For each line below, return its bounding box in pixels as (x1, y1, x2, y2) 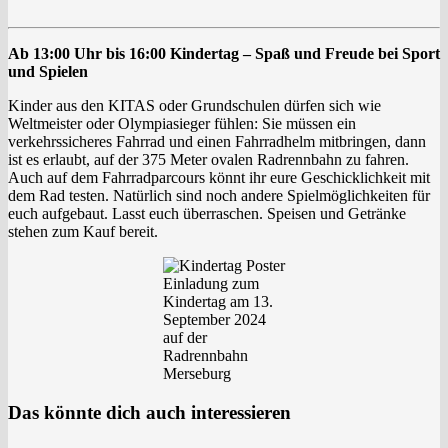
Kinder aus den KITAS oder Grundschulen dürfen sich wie (8, 97, 381, 115)
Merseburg (163, 365, 231, 383)
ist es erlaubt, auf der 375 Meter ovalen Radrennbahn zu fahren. (8, 151, 409, 169)
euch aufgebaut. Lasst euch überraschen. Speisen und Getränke (8, 205, 406, 223)
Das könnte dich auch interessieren (8, 402, 291, 424)
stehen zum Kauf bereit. (8, 223, 158, 241)
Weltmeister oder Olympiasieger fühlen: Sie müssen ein (8, 115, 356, 133)
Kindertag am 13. (163, 293, 273, 311)
